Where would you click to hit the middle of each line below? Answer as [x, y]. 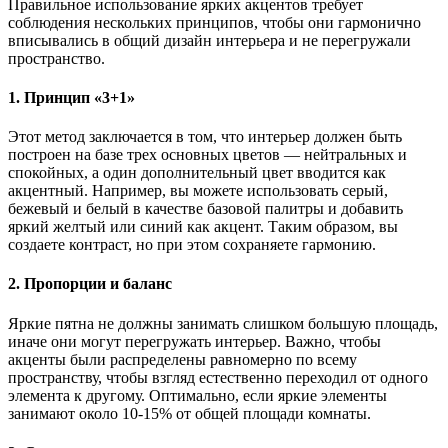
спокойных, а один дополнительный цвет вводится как [197, 173]
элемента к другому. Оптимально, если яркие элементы [197, 395]
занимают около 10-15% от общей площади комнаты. [189, 413]
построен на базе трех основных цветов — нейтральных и [207, 155]
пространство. [56, 58]
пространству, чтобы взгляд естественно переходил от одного [218, 377]
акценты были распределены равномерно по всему [182, 359]
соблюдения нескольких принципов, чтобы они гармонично [214, 22]
